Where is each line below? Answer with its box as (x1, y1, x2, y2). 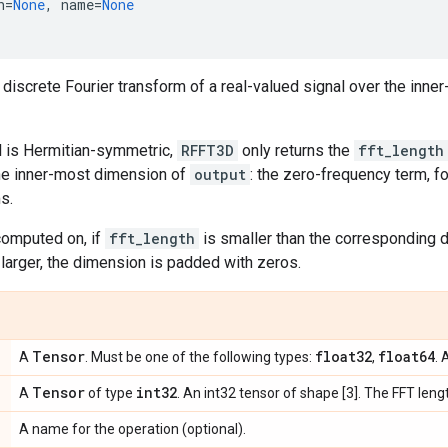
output (194, 164, 246, 184)
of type (85, 384, 136, 401)
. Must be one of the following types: (85, 348, 315, 365)
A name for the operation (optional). (19, 420, 246, 437)
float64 (378, 346, 435, 366)
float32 (315, 346, 372, 366)
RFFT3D (181, 140, 234, 160)
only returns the (238, 140, 354, 160)
